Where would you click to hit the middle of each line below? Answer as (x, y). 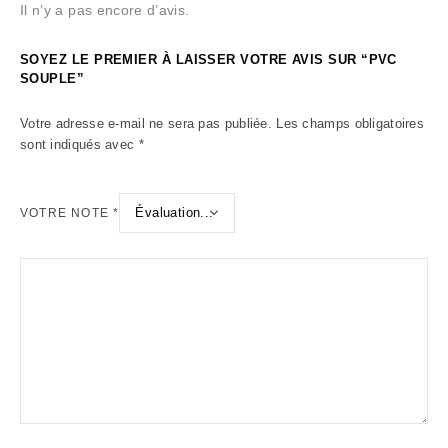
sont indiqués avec (79, 144)
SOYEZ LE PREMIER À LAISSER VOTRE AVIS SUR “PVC (208, 59)
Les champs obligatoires (350, 123)
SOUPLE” (52, 78)
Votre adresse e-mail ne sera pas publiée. (146, 123)
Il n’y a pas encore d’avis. (105, 10)
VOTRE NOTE (67, 213)
